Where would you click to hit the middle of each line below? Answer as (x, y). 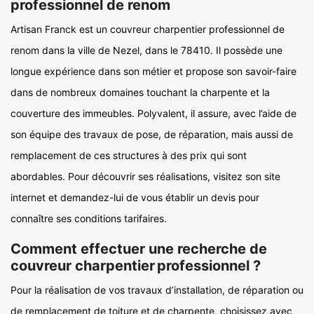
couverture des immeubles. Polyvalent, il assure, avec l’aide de (153, 113)
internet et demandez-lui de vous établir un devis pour (135, 197)
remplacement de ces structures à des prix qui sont (129, 155)
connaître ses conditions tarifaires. (89, 218)
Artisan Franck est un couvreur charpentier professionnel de (148, 29)
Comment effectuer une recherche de (139, 249)
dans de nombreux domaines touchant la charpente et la (140, 92)
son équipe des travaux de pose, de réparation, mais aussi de (152, 134)
